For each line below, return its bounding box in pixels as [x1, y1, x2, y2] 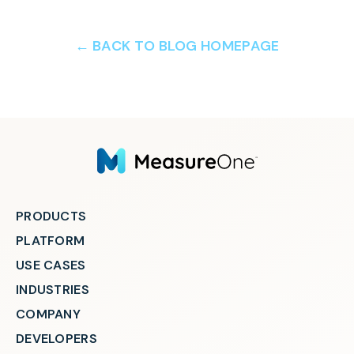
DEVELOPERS [16, 330, 97, 347]
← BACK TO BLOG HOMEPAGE [74, 36, 280, 55]
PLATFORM [16, 232, 85, 249]
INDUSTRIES [16, 281, 89, 298]
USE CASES [16, 256, 86, 273]
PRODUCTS [16, 207, 87, 224]
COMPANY [16, 305, 81, 322]
